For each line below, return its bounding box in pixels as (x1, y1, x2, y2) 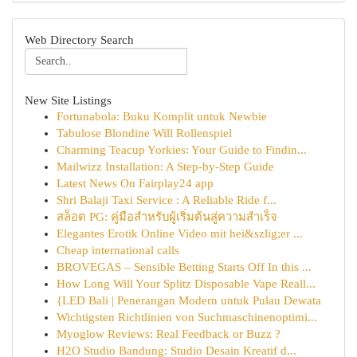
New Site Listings (25, 93, 112, 107)
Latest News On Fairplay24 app (57, 177, 214, 190)
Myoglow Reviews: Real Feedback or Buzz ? (57, 328, 280, 340)
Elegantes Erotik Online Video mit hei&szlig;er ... (57, 227, 303, 240)
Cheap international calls (57, 244, 179, 257)
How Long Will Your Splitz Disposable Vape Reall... (57, 277, 316, 290)
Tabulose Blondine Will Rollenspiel (57, 127, 232, 139)
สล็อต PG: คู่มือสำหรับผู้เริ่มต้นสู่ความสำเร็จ (57, 210, 277, 223)
